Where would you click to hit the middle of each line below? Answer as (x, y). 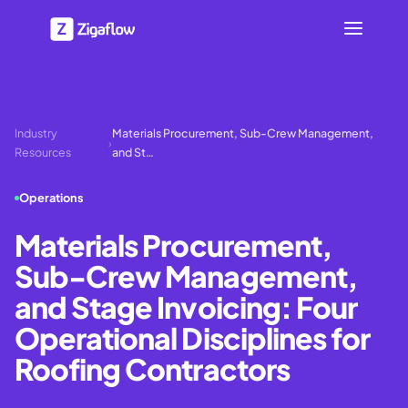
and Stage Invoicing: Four (186, 307)
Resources (43, 152)
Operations (51, 198)
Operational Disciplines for (193, 338)
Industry (36, 133)
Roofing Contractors (152, 369)
